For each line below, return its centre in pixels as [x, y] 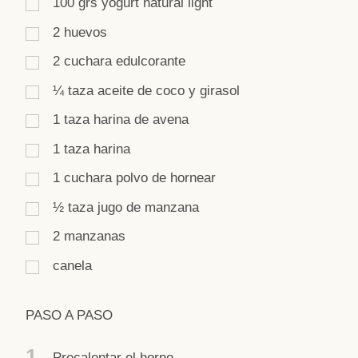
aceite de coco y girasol [169, 90]
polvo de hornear [166, 178]
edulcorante [151, 62]
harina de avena [141, 120]
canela [72, 265]
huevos [86, 32]
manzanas [95, 237]
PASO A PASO [69, 315]
